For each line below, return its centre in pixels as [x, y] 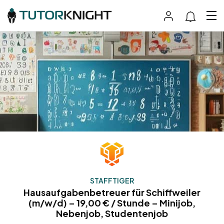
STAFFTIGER [112, 181]
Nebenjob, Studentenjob [112, 213]
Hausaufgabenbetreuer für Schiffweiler [112, 192]
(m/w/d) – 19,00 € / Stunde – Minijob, [112, 203]
